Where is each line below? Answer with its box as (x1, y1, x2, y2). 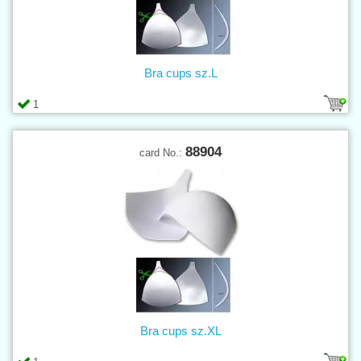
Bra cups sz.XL (139, 323, 222, 338)
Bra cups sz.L (143, 65, 218, 80)
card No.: (139, 146, 185, 159)
